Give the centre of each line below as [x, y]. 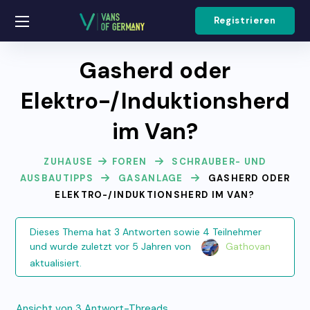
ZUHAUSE [69, 162]
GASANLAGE [151, 178]
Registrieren [245, 20]
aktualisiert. [55, 263]
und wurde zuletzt [72, 247]
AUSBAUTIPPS [57, 178]
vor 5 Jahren [143, 247]
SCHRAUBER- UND [219, 162]
